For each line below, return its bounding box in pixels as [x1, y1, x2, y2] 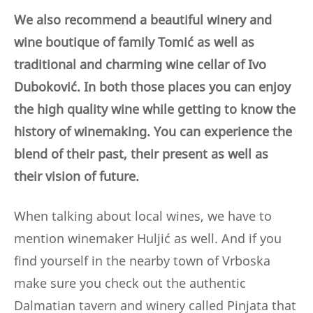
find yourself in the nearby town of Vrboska [14, 252, 270, 270]
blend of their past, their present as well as [14, 145, 268, 163]
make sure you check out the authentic [14, 275, 246, 292]
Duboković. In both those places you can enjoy [14, 78, 291, 96]
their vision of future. [14, 168, 143, 185]
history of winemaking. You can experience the [14, 123, 292, 140]
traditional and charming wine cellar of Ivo [14, 56, 266, 73]
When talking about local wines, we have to [14, 208, 272, 225]
